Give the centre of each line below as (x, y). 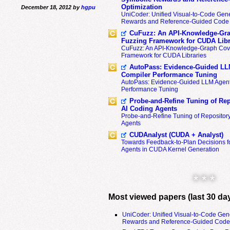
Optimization (141, 7)
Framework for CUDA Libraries (164, 55)
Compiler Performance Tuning (169, 75)
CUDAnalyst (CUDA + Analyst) (176, 135)
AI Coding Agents (149, 109)
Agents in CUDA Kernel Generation (170, 149)
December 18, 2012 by (51, 7)
